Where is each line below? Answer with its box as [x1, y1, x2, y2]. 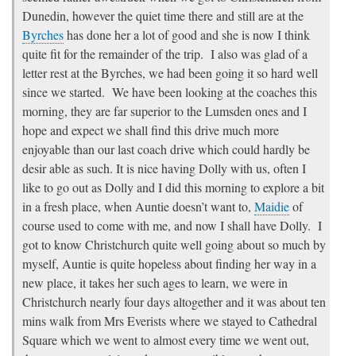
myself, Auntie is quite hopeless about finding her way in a [22, 255, 316, 273]
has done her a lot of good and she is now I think [64, 26, 310, 44]
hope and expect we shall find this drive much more [22, 122, 279, 139]
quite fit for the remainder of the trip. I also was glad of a [22, 45, 308, 63]
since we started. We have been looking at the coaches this [22, 83, 317, 101]
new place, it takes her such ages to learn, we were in [22, 274, 288, 292]
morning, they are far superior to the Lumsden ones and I [22, 103, 307, 120]
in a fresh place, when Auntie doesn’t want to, [22, 198, 254, 215]
